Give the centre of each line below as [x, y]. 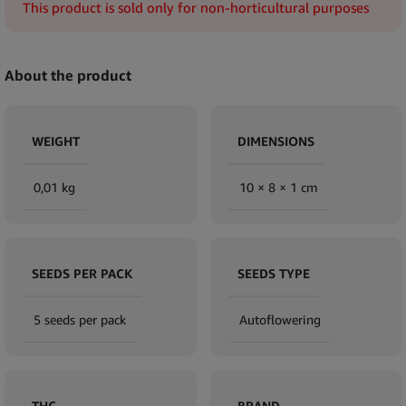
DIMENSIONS [275, 140]
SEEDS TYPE [273, 273]
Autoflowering [280, 319]
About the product [68, 75]
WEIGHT [56, 140]
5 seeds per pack [80, 319]
